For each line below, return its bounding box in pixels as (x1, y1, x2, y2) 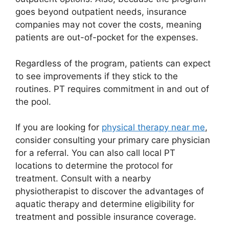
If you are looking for (15, 122, 102, 132)
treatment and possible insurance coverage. (15, 212, 196, 222)
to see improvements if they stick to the (15, 71, 178, 81)
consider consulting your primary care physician (15, 135, 210, 145)
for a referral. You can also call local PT (15, 148, 175, 158)
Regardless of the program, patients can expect (15, 58, 211, 68)
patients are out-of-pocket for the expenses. (15, 32, 198, 42)
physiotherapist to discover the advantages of (15, 186, 204, 196)
